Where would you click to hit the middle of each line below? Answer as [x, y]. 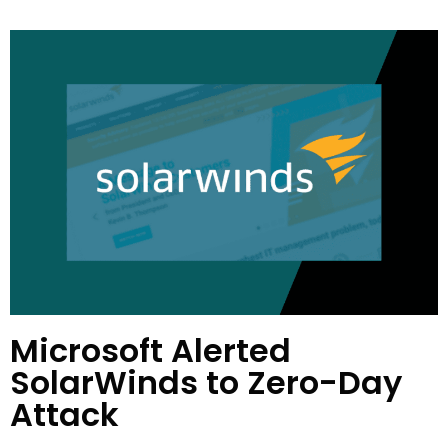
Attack [64, 415]
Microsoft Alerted [150, 351]
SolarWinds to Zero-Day [206, 383]
